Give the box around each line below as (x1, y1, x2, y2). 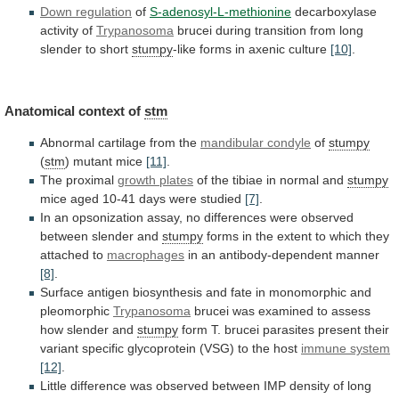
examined (258, 303, 313, 318)
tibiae (232, 172, 263, 187)
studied (200, 191, 241, 206)
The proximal (40, 172, 118, 187)
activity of (40, 23, 96, 38)
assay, (147, 209, 183, 224)
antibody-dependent (219, 247, 332, 262)
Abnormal (40, 134, 94, 150)
